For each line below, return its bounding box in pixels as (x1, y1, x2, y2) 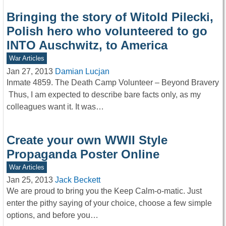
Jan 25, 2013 (7, 176, 53, 185)
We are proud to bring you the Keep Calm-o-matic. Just (7, 187, 202, 196)
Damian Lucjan (55, 67, 109, 76)
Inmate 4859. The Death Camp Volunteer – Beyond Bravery (7, 78, 219, 87)
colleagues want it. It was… (7, 102, 104, 111)
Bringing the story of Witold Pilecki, (7, 10, 213, 24)
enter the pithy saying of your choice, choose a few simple (7, 199, 212, 208)
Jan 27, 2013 (7, 67, 53, 76)
